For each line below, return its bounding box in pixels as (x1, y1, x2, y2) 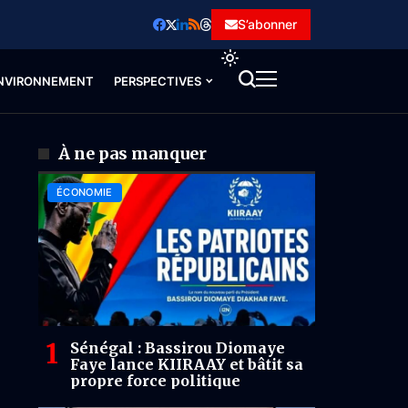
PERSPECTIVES (113, 74, 201, 88)
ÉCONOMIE (56, 186, 113, 199)
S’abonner (238, 16, 297, 32)
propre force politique (70, 372, 240, 391)
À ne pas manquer (57, 143, 207, 164)
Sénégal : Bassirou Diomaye (70, 339, 285, 358)
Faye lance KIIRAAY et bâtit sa (70, 355, 303, 374)
